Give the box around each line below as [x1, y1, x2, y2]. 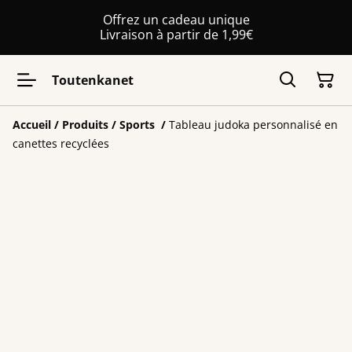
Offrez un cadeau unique [102, 11, 250, 28]
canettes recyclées [13, 136, 109, 151]
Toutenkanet [52, 71, 134, 89]
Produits [62, 117, 108, 132]
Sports [119, 117, 158, 132]
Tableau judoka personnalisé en [169, 117, 338, 132]
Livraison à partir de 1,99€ [99, 26, 253, 43]
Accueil [13, 117, 51, 132]
